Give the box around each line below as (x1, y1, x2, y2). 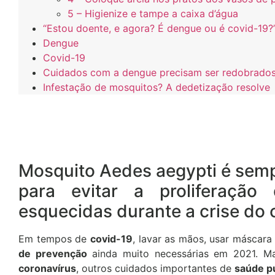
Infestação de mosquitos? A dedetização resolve (43, 80, 270, 93)
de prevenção (18, 247, 87, 260)
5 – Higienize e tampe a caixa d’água (68, 7, 238, 20)
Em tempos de (18, 232, 90, 245)
